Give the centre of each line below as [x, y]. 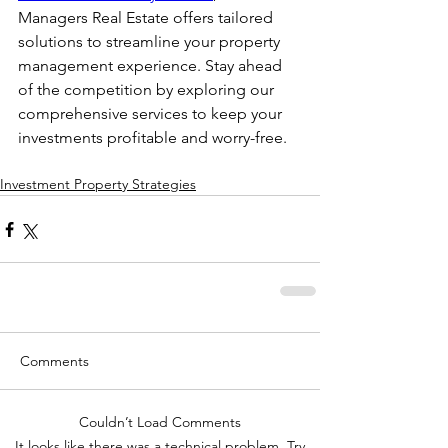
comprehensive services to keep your [152, 113]
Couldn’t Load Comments [160, 422]
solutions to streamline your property [151, 41]
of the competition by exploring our [148, 89]
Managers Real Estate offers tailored [147, 17]
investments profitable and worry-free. [152, 137]
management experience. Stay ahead [152, 65]
